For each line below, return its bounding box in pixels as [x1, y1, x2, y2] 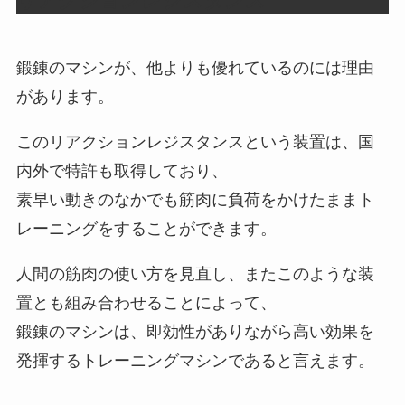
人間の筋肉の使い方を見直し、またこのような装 [15, 264, 374, 283]
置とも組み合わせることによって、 [15, 293, 277, 312]
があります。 [15, 87, 114, 106]
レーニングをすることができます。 [15, 219, 277, 238]
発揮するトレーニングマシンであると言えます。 [15, 351, 374, 370]
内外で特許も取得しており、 [15, 161, 228, 180]
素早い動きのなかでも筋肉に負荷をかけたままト [15, 190, 374, 209]
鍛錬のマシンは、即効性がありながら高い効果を [15, 322, 374, 341]
